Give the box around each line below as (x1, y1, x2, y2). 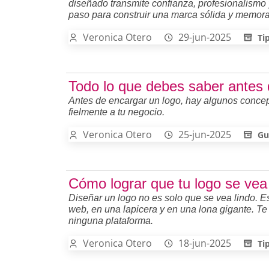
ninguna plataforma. (68, 215, 153, 226)
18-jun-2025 (178, 236, 231, 250)
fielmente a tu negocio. (68, 106, 165, 117)
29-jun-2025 (178, 30, 231, 44)
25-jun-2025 (178, 127, 231, 141)
